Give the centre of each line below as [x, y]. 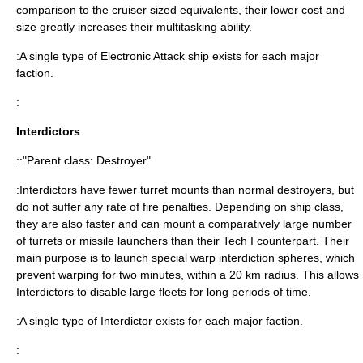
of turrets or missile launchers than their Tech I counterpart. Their [183, 241]
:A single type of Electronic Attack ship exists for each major [168, 56]
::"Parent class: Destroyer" [83, 160]
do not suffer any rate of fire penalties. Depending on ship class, [180, 207]
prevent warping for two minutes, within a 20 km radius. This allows [188, 275]
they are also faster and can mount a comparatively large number [184, 224]
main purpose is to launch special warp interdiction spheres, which [186, 258]
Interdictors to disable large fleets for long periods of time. [164, 292]
